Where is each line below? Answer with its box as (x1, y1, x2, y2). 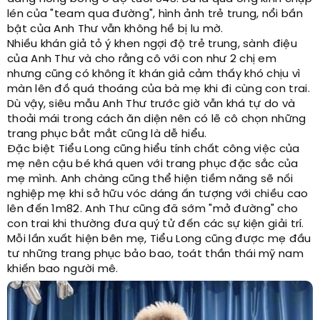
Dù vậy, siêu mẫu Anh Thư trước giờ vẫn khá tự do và (7, 99, 296, 111)
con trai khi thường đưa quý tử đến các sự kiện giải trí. (7, 219, 304, 231)
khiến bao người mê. (7, 264, 122, 276)
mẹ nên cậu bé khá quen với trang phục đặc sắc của (7, 159, 299, 171)
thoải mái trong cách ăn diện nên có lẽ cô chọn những (7, 114, 306, 126)
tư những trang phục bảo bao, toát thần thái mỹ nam (7, 249, 304, 261)
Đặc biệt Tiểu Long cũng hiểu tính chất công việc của (7, 144, 300, 156)
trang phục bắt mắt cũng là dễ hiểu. (7, 129, 207, 141)
